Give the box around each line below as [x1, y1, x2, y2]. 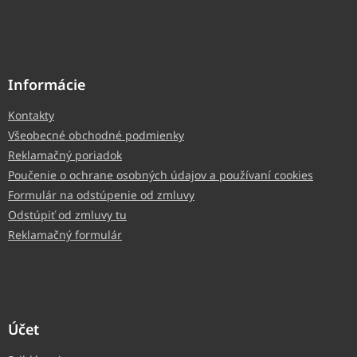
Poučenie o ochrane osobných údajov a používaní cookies [8, 167, 313, 183]
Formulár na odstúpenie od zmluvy [8, 187, 194, 203]
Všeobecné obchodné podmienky [8, 127, 184, 143]
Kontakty [8, 108, 54, 124]
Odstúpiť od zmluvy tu [8, 207, 127, 223]
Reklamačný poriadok [8, 147, 122, 163]
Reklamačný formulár [8, 227, 122, 243]
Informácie [8, 75, 85, 95]
